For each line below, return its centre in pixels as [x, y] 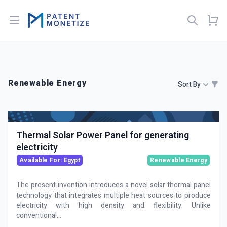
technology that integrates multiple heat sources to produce [113, 195]
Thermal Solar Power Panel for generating [103, 136]
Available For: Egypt [50, 160]
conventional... [39, 216]
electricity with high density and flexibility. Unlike [113, 205]
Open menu [34, 20]
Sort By [189, 84]
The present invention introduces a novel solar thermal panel [113, 185]
